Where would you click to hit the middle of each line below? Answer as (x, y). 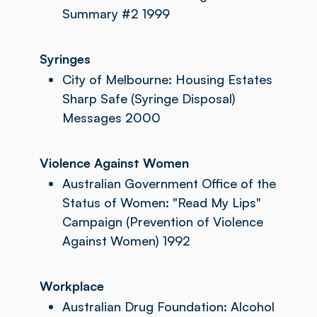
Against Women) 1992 (126, 241)
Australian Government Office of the (169, 183)
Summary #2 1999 (116, 13)
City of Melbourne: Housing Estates (167, 79)
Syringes (65, 59)
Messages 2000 (111, 117)
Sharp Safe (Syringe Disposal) (149, 98)
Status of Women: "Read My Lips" (162, 202)
